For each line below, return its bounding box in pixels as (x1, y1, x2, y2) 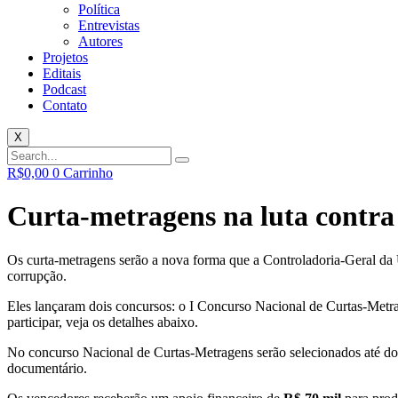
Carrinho (63, 165, 113, 180)
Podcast (43, 82, 86, 97)
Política (78, 2, 120, 17)
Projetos (43, 50, 88, 65)
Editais (43, 66, 81, 81)
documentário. (7, 360, 87, 376)
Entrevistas (78, 18, 139, 33)
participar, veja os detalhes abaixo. (7, 314, 198, 330)
